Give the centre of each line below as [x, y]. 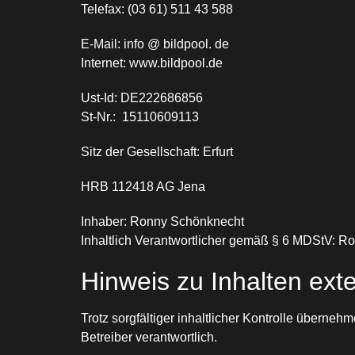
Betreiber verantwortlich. [149, 337]
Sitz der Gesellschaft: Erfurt [157, 151]
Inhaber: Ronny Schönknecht [162, 221]
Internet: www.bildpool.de [152, 63]
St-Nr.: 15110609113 [140, 116]
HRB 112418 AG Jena [143, 186]
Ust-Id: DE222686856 [142, 97]
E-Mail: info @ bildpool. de [155, 44]
